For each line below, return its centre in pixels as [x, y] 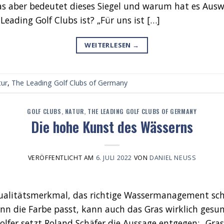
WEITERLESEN [109, 45]
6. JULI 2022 [114, 158]
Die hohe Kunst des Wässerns [112, 127]
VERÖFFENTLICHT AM [62, 158]
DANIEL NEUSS [171, 158]
